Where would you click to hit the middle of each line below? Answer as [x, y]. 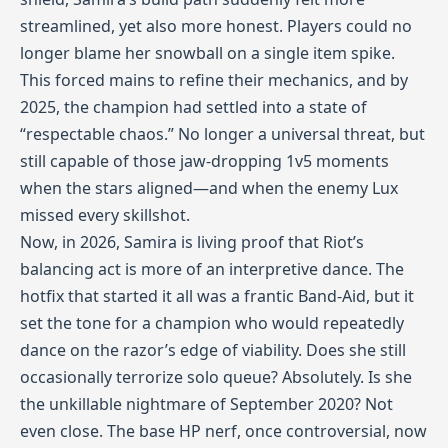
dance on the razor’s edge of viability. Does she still [213, 350]
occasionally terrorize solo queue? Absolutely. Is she [216, 377]
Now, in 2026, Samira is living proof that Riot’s [192, 242]
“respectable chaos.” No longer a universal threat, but [222, 134]
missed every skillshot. [105, 215]
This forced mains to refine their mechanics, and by [214, 80]
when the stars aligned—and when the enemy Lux [209, 188]
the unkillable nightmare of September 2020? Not [206, 404]
